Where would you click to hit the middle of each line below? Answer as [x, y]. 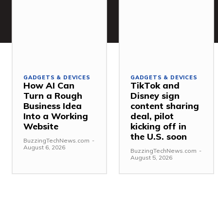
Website [41, 126]
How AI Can [49, 85]
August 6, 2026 [44, 147]
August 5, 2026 [151, 157]
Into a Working [56, 116]
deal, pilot [152, 116]
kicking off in [158, 126]
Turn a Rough [53, 95]
